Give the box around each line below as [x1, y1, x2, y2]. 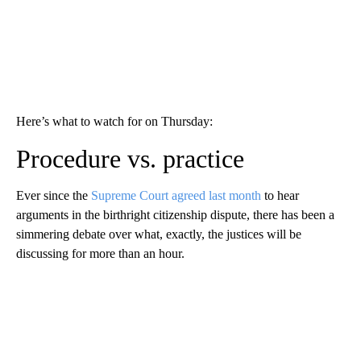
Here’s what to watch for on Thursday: [16, 114, 213, 128]
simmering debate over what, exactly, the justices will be [16, 226, 301, 241]
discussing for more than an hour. [16, 246, 185, 260]
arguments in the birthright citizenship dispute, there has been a [16, 207, 334, 222]
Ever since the [16, 188, 91, 202]
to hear [261, 188, 299, 202]
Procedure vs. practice [16, 143, 244, 173]
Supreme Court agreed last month [91, 188, 261, 202]
